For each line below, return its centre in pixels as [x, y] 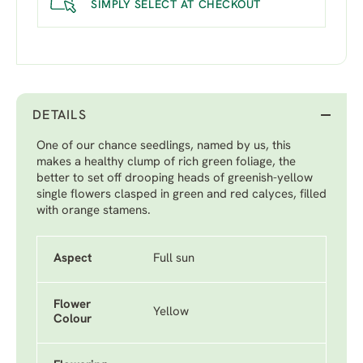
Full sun [174, 259]
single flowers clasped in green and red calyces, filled [181, 195]
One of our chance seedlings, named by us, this [164, 146]
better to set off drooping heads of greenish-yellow [175, 179]
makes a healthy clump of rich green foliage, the [166, 162]
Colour [73, 320]
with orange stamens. [94, 211]
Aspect [73, 259]
